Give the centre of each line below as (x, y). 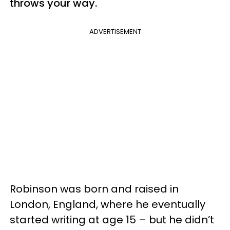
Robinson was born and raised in (94, 189)
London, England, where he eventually (108, 204)
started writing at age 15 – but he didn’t (112, 220)
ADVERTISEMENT (115, 32)
